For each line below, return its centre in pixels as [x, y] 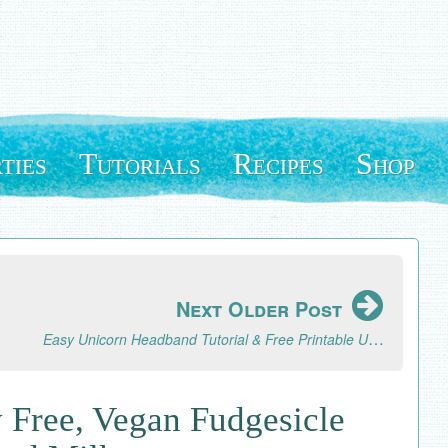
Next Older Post [262, 308]
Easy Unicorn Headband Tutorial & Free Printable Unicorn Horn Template [376, 338]
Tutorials [140, 163]
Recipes [278, 163]
